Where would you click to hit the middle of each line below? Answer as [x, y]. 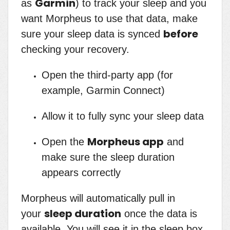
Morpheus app [126, 142]
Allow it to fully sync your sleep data [123, 116]
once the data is [159, 214]
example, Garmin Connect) [103, 91]
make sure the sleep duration [108, 157]
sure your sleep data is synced [92, 34]
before [181, 34]
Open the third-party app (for [107, 75]
